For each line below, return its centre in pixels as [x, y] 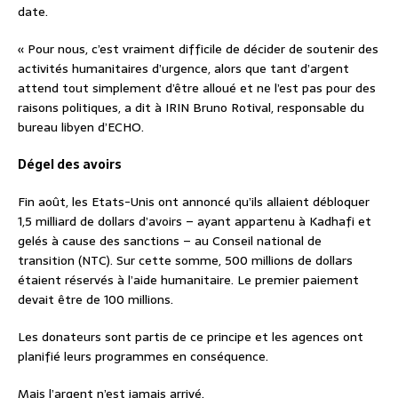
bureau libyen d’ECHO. [81, 127]
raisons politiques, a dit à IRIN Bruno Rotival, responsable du [191, 107]
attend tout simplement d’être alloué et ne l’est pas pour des [197, 88]
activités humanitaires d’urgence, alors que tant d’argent [183, 68]
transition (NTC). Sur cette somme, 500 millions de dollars [185, 260]
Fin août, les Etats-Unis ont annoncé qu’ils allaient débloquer [194, 201]
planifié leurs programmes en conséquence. [143, 356]
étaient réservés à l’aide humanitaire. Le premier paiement [188, 279]
